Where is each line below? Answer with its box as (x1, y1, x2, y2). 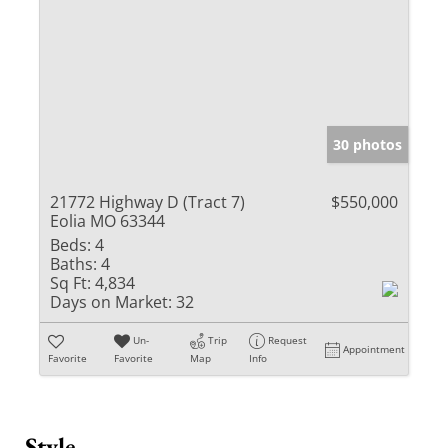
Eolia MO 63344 (50, 209, 165, 232)
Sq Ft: (50, 271, 91, 294)
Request (268, 332, 308, 347)
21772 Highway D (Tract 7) (50, 190, 245, 213)
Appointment (343, 341, 406, 356)
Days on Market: (50, 290, 172, 313)
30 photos (333, 134, 402, 154)
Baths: (50, 252, 97, 275)
